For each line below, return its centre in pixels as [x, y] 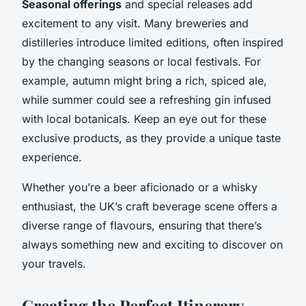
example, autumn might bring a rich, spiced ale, [144, 80]
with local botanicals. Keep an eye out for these [144, 119]
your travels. [54, 263]
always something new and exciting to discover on [152, 244]
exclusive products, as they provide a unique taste [151, 138]
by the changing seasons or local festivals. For [141, 61]
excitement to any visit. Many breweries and [135, 23]
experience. [52, 157]
